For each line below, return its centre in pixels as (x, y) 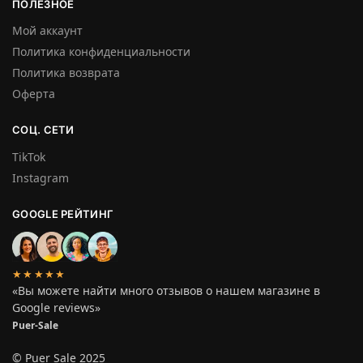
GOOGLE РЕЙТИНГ (63, 214)
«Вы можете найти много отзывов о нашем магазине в (166, 290)
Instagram (41, 177)
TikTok (29, 156)
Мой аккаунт (47, 31)
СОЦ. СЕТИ (43, 130)
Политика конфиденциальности (101, 52)
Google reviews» (56, 307)
